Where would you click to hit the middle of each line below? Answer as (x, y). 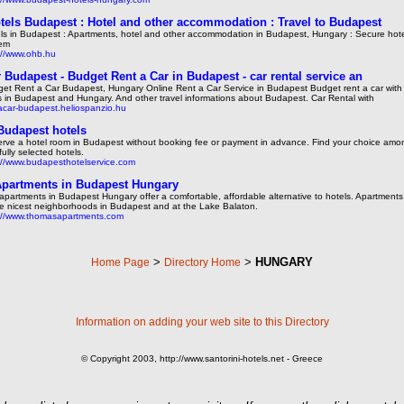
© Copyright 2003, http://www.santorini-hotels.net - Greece (202, 359)
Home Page (120, 263)
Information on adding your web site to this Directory (202, 322)
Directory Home (202, 263)
